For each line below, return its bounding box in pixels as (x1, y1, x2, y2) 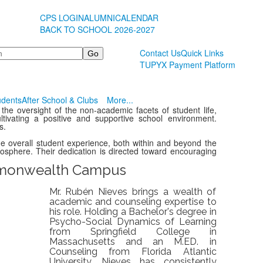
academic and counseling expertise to (49, 196, 217, 207)
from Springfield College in (49, 226, 217, 237)
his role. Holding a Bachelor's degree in (49, 206, 217, 217)
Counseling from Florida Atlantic (49, 246, 217, 257)
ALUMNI (84, 12, 116, 23)
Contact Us (140, 47, 181, 59)
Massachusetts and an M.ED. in (49, 236, 217, 247)
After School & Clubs (21, 94, 98, 106)
